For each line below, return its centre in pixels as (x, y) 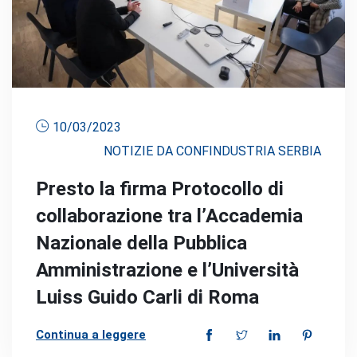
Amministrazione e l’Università (167, 270)
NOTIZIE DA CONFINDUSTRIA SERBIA (212, 151)
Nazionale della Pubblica (141, 243)
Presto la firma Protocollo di (160, 188)
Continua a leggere (91, 334)
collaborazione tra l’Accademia (169, 216)
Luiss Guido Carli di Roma (147, 297)
